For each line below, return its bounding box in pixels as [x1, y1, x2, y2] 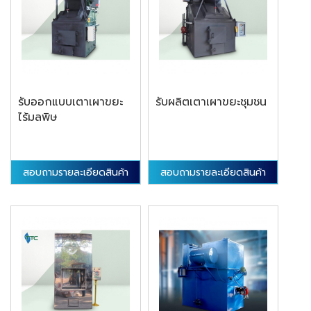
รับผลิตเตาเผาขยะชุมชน [155, 94, 267, 111]
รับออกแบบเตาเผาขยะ [18, 94, 123, 111]
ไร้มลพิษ [18, 109, 58, 126]
